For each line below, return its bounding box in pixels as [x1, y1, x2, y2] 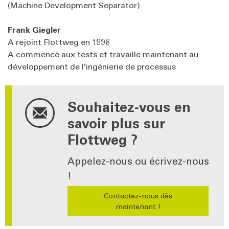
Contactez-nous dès [104, 191, 172, 200]
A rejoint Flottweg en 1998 [8, 36, 110, 47]
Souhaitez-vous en [67, 97, 191, 116]
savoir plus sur [67, 113, 165, 132]
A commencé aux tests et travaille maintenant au [8, 49, 198, 59]
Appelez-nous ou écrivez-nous [67, 154, 209, 167]
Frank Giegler [8, 24, 61, 35]
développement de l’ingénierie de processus [8, 61, 176, 72]
